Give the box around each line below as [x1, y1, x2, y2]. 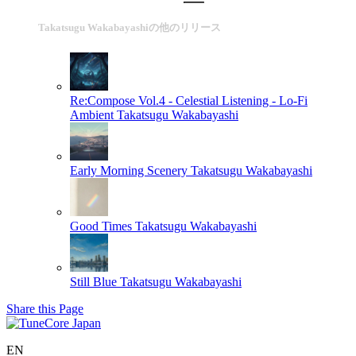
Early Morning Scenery [70, 164, 188, 178]
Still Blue [70, 275, 117, 289]
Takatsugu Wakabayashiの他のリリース [38, 21, 221, 34]
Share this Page [6, 302, 83, 316]
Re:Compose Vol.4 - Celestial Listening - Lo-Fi [70, 94, 308, 108]
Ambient [70, 108, 114, 122]
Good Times [70, 219, 132, 234]
